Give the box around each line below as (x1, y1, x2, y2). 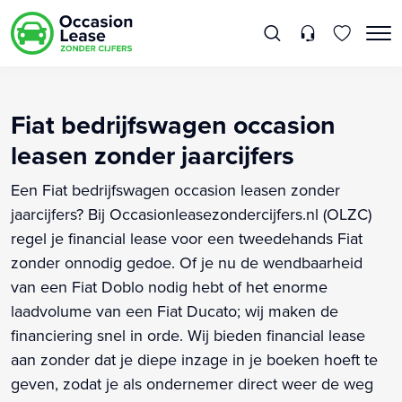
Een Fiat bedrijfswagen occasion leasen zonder (11, 178, 340, 201)
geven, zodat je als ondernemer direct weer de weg (11, 371, 373, 395)
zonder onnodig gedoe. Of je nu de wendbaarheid (11, 250, 363, 274)
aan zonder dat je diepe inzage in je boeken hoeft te (11, 347, 378, 371)
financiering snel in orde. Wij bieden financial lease (11, 323, 365, 346)
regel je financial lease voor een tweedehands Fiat (11, 226, 363, 249)
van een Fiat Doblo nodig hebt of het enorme (11, 275, 328, 298)
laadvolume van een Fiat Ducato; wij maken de (11, 299, 338, 322)
